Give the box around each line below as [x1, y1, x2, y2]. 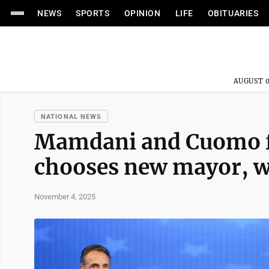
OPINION [124, 8, 161, 18]
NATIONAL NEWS [41, 113, 102, 121]
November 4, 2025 [34, 192, 95, 201]
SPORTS [76, 8, 110, 18]
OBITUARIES [207, 8, 259, 18]
